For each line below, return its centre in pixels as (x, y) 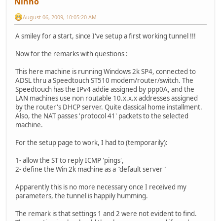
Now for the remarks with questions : (72, 54)
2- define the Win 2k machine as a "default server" (91, 169)
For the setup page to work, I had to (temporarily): (92, 142)
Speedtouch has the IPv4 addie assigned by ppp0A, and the (105, 89)
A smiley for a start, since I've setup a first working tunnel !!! (106, 36)
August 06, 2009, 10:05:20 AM (60, 17)
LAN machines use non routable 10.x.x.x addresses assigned (107, 98)
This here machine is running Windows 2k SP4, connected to (106, 71)
